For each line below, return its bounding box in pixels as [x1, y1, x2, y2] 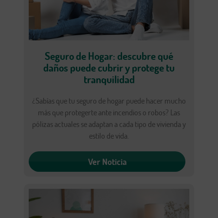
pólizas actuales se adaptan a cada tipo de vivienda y [32, 119, 186, 129]
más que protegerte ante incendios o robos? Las [38, 108, 180, 118]
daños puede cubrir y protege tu [43, 61, 175, 74]
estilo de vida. [89, 131, 129, 141]
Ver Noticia [88, 156, 127, 167]
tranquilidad [83, 73, 135, 86]
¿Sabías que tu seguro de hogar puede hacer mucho [32, 96, 186, 106]
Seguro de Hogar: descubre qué [45, 50, 173, 63]
